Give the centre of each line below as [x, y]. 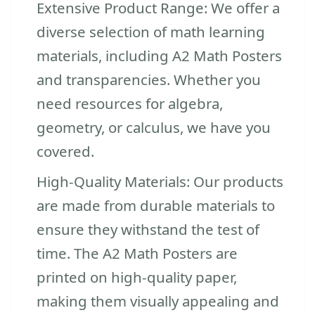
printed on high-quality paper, [137, 277]
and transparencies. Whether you [149, 79]
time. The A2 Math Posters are [137, 253]
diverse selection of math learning [151, 31]
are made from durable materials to [156, 205]
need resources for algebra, [130, 103]
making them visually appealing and [158, 301]
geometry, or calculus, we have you [154, 127]
